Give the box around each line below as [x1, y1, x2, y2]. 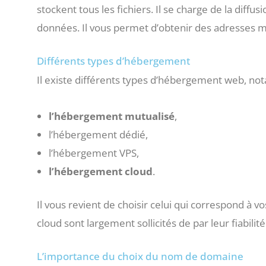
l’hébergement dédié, [49, 127, 148, 141]
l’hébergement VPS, [49, 145, 139, 160]
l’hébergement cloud [49, 164, 153, 178]
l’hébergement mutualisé [49, 109, 175, 123]
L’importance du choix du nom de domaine [37, 249, 243, 263]
